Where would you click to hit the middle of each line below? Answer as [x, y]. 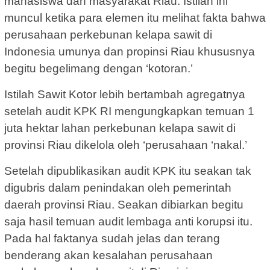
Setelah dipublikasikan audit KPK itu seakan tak [128, 171]
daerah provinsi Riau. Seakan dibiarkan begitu [124, 204]
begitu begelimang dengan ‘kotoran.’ [99, 68]
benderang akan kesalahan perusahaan [108, 255]
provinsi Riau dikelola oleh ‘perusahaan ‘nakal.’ [126, 145]
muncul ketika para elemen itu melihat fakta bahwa [135, 17]
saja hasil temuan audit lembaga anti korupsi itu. [128, 221]
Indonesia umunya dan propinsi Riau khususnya [130, 51]
